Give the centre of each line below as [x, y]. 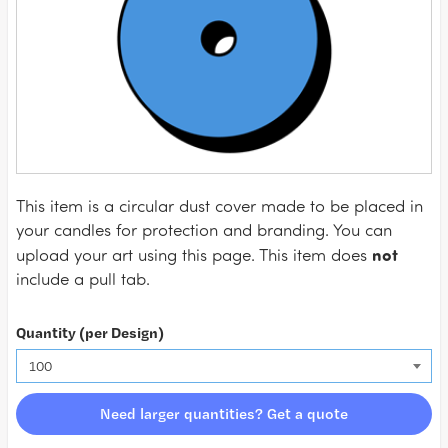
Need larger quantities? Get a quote [224, 413]
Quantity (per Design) [90, 332]
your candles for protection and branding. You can [204, 229]
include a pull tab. [83, 278]
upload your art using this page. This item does [194, 254]
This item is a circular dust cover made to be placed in [219, 205]
